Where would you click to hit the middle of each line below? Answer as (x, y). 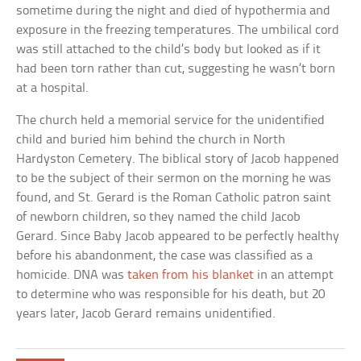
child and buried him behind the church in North (151, 139)
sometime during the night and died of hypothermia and (174, 10)
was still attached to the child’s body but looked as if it (169, 49)
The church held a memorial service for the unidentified (171, 120)
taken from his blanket (191, 275)
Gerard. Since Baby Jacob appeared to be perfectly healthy (178, 236)
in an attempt (294, 275)
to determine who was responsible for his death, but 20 (171, 294)
